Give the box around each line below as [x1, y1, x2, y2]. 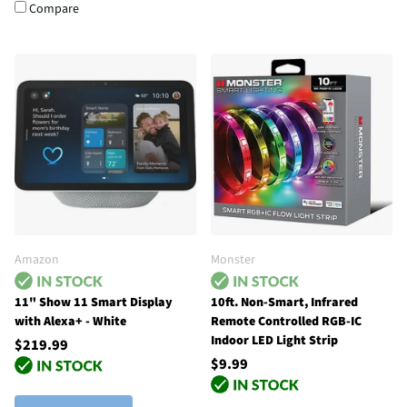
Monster [211, 250, 255, 269]
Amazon [15, 250, 59, 269]
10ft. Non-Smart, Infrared [211, 293, 358, 313]
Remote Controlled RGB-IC [211, 313, 362, 332]
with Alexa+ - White [15, 313, 126, 332]
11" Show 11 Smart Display [15, 293, 173, 313]
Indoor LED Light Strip [211, 332, 338, 351]
